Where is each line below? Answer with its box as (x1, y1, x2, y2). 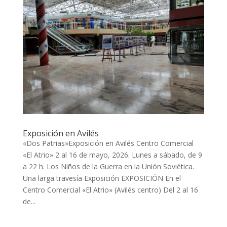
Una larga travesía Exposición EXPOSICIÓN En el (22, 173, 181, 183)
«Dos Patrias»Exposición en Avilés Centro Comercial (22, 138, 194, 148)
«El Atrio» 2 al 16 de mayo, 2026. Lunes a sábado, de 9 (22, 149, 202, 160)
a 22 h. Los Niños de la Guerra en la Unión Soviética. (22, 161, 194, 171)
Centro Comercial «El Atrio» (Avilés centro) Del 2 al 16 (22, 184, 198, 195)
